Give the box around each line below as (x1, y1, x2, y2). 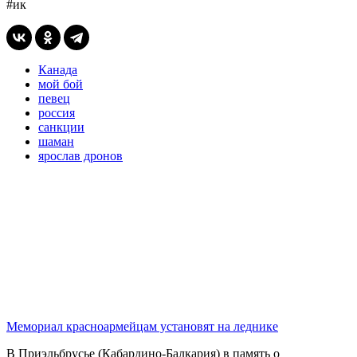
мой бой (38, 76, 83, 91)
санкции (38, 120, 84, 134)
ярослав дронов (38, 148, 123, 163)
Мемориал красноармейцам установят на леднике (6, 319, 278, 333)
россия (38, 105, 75, 120)
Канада (38, 62, 77, 76)
